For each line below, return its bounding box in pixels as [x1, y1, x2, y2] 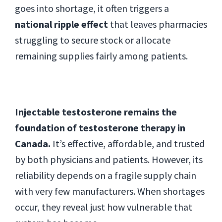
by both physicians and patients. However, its [15, 153, 203, 166]
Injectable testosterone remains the [15, 106, 177, 118]
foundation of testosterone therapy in [15, 121, 185, 134]
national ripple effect [15, 18, 108, 30]
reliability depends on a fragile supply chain [15, 169, 196, 181]
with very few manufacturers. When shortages [15, 185, 205, 197]
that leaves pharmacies [108, 18, 207, 30]
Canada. [15, 137, 51, 150]
